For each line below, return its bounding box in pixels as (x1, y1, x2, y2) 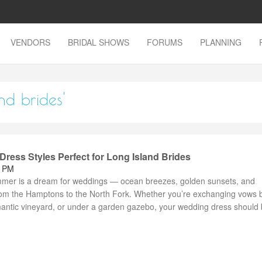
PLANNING (200, 36, 242, 48)
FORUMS (147, 36, 182, 48)
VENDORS (11, 36, 50, 48)
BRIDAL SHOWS (68, 36, 129, 48)
